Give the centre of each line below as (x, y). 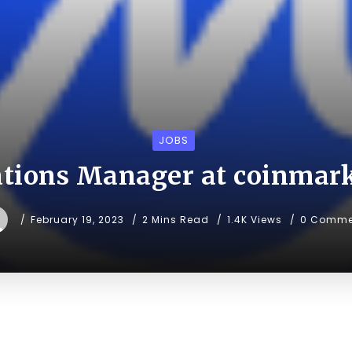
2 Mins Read (177, 220)
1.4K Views (255, 220)
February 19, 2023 (77, 220)
